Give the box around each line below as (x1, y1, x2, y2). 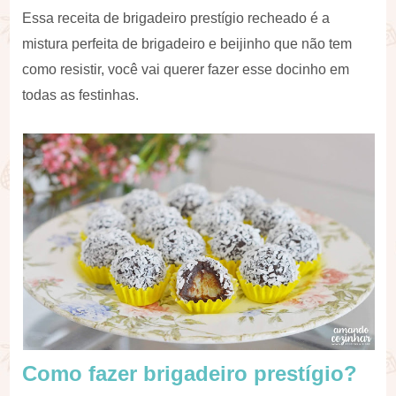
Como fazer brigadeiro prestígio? (22, 362, 358, 386)
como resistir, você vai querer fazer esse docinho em (22, 62, 350, 77)
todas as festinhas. (22, 88, 140, 103)
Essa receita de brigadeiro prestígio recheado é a (22, 11, 331, 26)
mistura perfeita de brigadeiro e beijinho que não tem (22, 36, 353, 51)
